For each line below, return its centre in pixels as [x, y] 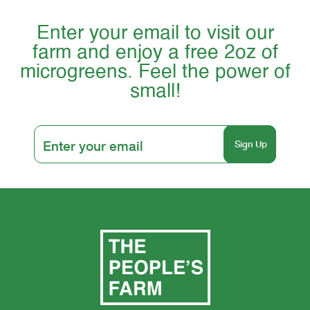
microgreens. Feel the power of [155, 72]
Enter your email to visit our [155, 34]
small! [155, 92]
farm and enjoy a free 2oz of [155, 53]
